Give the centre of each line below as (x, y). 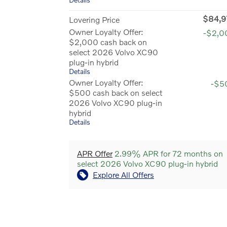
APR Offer (95, 153)
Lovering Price (94, 19)
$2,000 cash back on (108, 42)
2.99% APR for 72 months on (168, 153)
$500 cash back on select (116, 92)
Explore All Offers (123, 174)
